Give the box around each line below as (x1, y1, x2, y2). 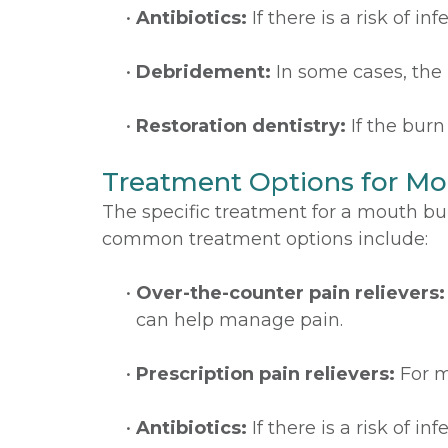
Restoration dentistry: (136, 115, 346, 137)
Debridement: (136, 61, 271, 83)
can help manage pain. (136, 309, 343, 331)
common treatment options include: (102, 228, 428, 250)
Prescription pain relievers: (136, 363, 395, 385)
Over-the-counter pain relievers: (136, 282, 445, 304)
